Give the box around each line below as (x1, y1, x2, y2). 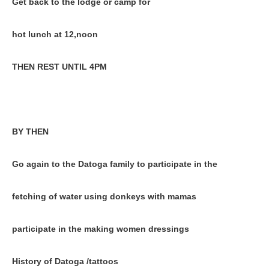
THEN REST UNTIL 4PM (12, 62, 107, 71)
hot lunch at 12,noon (12, 29, 98, 39)
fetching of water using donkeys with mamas (12, 192, 196, 201)
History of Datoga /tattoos (12, 256, 118, 266)
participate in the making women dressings (12, 224, 189, 234)
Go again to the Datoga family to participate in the (12, 159, 217, 169)
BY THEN (12, 127, 49, 136)
